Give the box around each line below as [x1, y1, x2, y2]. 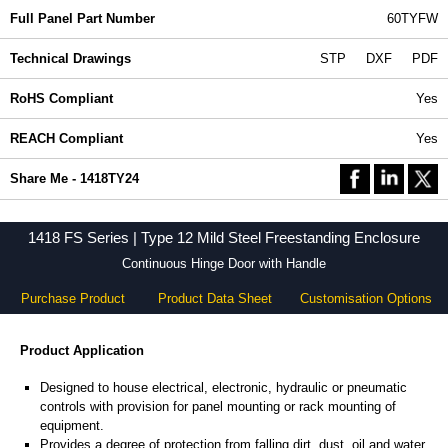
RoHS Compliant [10, 91, 113, 106]
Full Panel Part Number [10, 11, 155, 26]
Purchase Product [21, 291, 125, 306]
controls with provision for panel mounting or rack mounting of [40, 399, 396, 415]
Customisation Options [299, 291, 432, 306]
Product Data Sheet [157, 291, 272, 306]
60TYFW [387, 11, 438, 26]
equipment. [40, 418, 104, 434]
